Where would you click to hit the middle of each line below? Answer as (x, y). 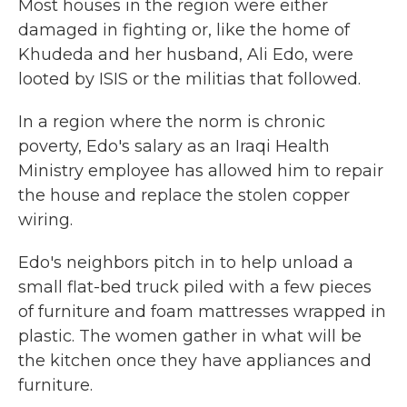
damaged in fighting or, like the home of (184, 30)
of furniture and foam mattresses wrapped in (202, 312)
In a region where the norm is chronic (172, 122)
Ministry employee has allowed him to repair (201, 171)
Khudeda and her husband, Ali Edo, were (186, 55)
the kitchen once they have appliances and (195, 361)
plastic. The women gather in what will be (190, 336)
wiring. (45, 220)
